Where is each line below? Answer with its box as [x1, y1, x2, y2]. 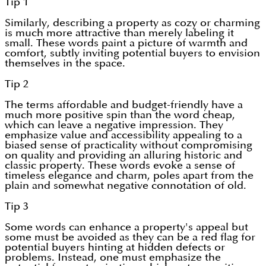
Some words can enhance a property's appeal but [5, 222, 248, 233]
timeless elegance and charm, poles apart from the [5, 170, 254, 181]
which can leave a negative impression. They [5, 120, 223, 131]
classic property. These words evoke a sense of [5, 160, 235, 171]
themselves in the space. [5, 58, 125, 69]
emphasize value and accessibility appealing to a [5, 130, 242, 141]
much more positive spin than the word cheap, [5, 110, 235, 121]
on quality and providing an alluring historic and [5, 150, 242, 161]
